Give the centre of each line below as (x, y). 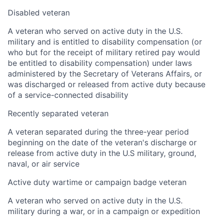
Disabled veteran (39, 13)
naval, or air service (44, 164)
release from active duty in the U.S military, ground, (102, 153)
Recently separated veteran (58, 114)
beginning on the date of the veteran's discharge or (102, 143)
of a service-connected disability (68, 95)
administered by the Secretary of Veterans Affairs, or (105, 74)
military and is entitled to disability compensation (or (105, 42)
